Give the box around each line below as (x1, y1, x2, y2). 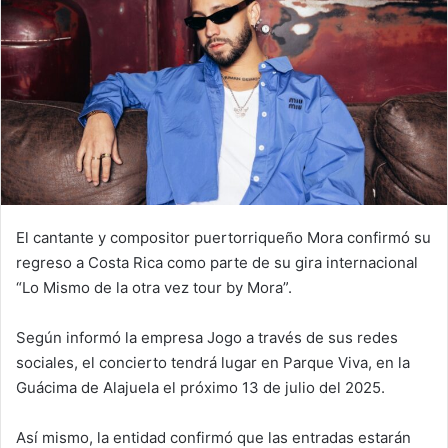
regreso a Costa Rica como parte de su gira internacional (16, 252, 418, 272)
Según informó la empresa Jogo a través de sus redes (16, 327, 398, 347)
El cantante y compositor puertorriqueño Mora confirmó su (16, 227, 431, 247)
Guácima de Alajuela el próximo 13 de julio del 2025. (16, 377, 389, 397)
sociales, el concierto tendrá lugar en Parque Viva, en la (16, 352, 410, 372)
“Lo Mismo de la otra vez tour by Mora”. (16, 277, 296, 297)
